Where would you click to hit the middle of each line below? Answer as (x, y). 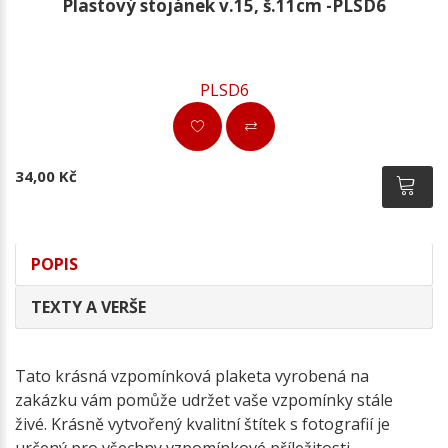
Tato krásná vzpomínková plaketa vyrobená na (192, 376)
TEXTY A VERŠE (88, 307)
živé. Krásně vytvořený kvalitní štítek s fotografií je (202, 424)
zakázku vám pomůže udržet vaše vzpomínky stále (204, 400)
